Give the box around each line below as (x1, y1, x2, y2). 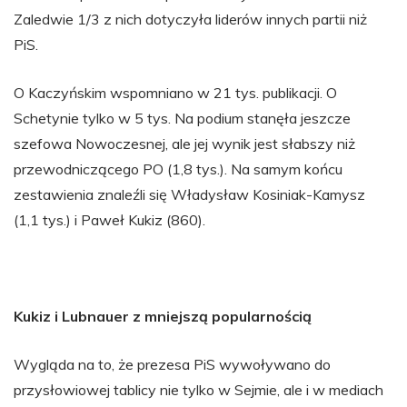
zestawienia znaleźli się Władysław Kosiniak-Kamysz (14, 185, 365, 203)
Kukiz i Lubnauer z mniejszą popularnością (14, 307, 312, 325)
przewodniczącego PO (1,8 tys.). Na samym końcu (14, 160, 342, 178)
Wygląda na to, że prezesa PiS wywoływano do (14, 355, 331, 373)
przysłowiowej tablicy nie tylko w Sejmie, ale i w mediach (14, 381, 383, 399)
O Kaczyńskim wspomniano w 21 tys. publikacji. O (14, 84, 337, 102)
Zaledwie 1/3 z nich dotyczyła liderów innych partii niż (14, 10, 367, 28)
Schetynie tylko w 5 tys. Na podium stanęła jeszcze (14, 109, 351, 127)
